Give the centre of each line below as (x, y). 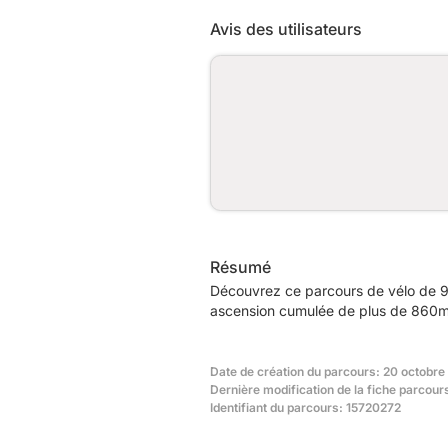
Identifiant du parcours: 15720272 (305, 407)
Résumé (240, 266)
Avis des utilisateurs (286, 28)
